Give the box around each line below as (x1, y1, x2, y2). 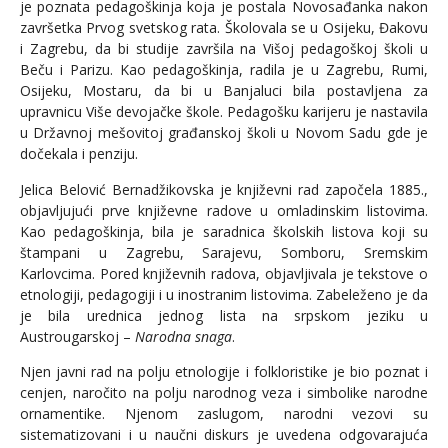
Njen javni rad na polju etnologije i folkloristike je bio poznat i (20, 362, 428, 382)
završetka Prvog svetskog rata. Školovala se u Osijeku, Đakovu (20, 18, 428, 38)
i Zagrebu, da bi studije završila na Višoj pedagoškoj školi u (20, 39, 428, 59)
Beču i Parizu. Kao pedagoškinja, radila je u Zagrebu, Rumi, (20, 60, 428, 80)
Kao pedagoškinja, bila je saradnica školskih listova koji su (20, 221, 428, 241)
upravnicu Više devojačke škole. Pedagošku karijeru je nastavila (20, 102, 428, 122)
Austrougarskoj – (20, 326, 135, 346)
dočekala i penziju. (20, 144, 138, 164)
